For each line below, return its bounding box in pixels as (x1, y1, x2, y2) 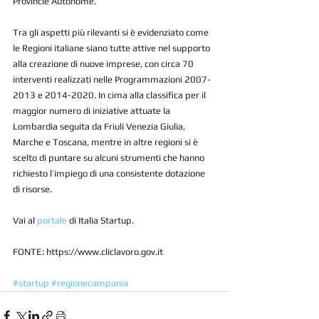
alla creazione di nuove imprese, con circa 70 (13, 58, 196, 70)
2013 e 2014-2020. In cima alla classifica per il (13, 90, 208, 101)
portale (37, 215, 67, 226)
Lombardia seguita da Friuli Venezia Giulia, (13, 121, 187, 132)
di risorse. (13, 184, 52, 195)
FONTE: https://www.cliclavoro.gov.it (13, 246, 163, 258)
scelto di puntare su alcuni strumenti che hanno (13, 152, 206, 164)
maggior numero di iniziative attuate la (13, 105, 172, 117)
